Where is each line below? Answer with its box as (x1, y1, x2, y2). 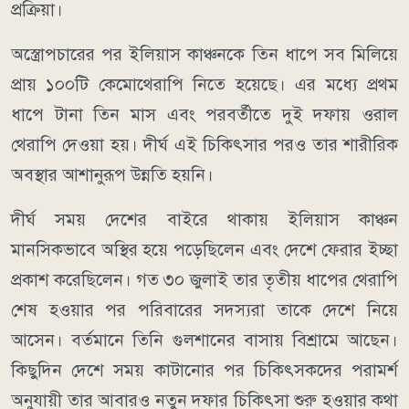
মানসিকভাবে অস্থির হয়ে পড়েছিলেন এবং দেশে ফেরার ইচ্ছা (11, 238, 398, 260)
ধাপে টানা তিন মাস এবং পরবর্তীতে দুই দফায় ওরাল (11, 103, 398, 125)
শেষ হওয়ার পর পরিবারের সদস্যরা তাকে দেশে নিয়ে (11, 299, 398, 320)
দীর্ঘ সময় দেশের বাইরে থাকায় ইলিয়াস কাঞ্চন (11, 208, 398, 230)
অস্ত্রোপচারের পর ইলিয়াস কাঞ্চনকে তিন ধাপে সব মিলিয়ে (11, 43, 398, 65)
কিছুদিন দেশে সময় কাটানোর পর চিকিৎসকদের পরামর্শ (11, 359, 398, 381)
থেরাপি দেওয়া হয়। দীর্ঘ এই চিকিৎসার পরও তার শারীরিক (11, 133, 398, 155)
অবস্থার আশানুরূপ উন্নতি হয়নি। (11, 163, 214, 185)
